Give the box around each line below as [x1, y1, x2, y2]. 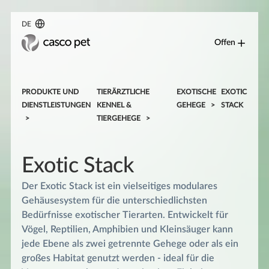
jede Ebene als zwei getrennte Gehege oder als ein [21, 238, 238, 249]
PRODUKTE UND [21, 88, 79, 95]
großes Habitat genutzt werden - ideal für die [21, 253, 214, 263]
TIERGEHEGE [97, 114, 141, 122]
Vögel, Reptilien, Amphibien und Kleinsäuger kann [21, 224, 233, 234]
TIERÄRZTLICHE [97, 88, 150, 95]
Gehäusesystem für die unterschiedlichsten [21, 195, 207, 205]
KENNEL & [97, 101, 132, 109]
